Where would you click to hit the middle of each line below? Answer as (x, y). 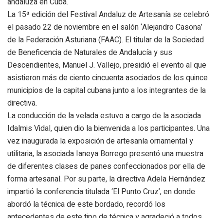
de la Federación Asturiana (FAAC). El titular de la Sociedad (106, 40)
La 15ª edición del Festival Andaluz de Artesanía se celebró (108, 14)
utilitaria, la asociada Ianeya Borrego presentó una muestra (105, 154)
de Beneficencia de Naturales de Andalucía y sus (90, 52)
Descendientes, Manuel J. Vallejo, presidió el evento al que (107, 65)
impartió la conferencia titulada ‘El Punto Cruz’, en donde (101, 191)
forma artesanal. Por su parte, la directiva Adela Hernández (106, 179)
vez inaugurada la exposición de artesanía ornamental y (100, 141)
